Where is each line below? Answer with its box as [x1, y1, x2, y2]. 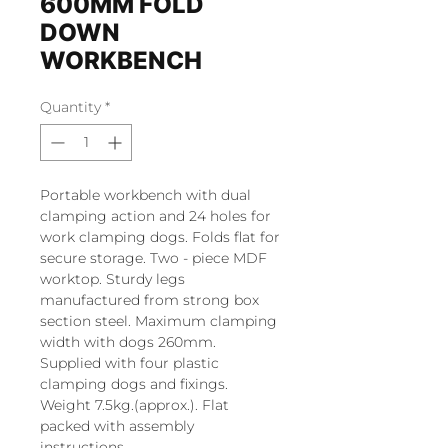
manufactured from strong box [40, 291, 259, 309]
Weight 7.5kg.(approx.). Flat [40, 396, 229, 414]
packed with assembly [40, 417, 194, 435]
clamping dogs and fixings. [40, 375, 228, 393]
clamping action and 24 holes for [40, 207, 271, 225]
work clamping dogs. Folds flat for [40, 228, 280, 246]
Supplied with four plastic [40, 354, 219, 372]
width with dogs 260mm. [40, 333, 216, 351]
